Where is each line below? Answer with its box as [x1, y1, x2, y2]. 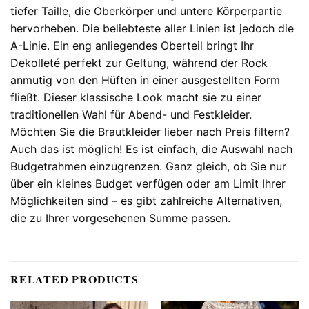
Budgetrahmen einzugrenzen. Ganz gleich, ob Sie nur [10, 159, 286, 173]
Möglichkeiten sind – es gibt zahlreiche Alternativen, [10, 193, 282, 208]
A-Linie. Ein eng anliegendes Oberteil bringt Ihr [10, 38, 254, 52]
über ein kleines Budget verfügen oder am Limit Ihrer [10, 176, 286, 190]
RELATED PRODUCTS [10, 271, 139, 288]
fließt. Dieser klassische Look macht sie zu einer [10, 90, 261, 104]
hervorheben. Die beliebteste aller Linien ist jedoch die [10, 21, 294, 35]
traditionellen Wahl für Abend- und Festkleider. [10, 107, 252, 121]
